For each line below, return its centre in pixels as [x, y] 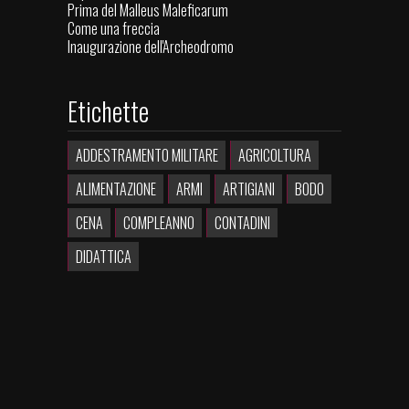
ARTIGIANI [249, 189]
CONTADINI [242, 223]
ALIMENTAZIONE [116, 189]
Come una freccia [114, 29]
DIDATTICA [104, 257]
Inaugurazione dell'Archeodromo [151, 47]
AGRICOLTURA [275, 156]
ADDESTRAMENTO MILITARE [147, 156]
